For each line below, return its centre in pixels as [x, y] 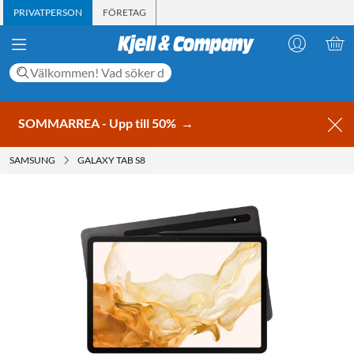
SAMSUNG [32, 160]
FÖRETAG [124, 12]
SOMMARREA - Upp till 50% [98, 122]
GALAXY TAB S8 [111, 160]
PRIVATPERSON [48, 12]
